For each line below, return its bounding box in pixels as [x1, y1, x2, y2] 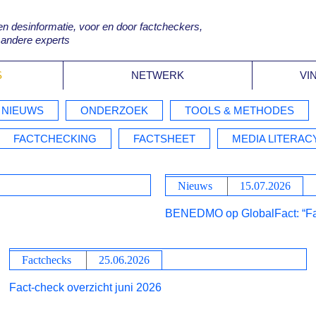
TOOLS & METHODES [185, 104, 294, 116]
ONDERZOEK [80, 104, 148, 116]
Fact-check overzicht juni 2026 [9, 281, 162, 293]
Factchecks [22, 254, 72, 266]
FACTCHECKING [13, 133, 97, 145]
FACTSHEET [133, 133, 195, 145]
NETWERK [130, 69, 184, 81]
